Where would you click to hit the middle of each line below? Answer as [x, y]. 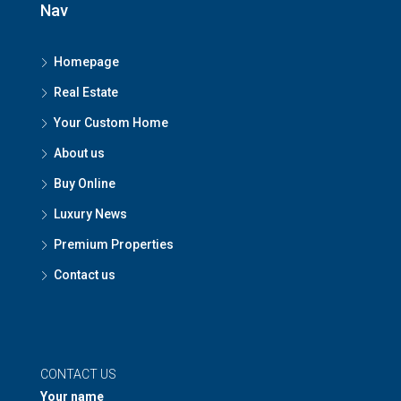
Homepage [86, 61]
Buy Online [85, 183]
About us [79, 153]
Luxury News [90, 213]
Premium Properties [114, 244]
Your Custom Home [111, 122]
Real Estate [86, 92]
